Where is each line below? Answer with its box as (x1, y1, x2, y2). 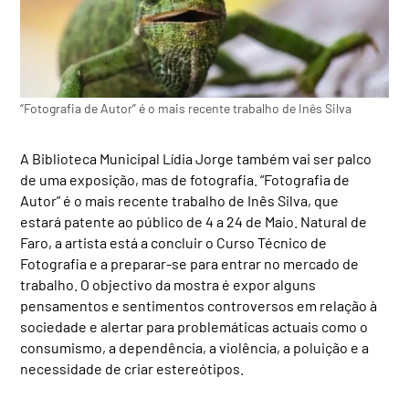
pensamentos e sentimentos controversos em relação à (20, 296, 378, 314)
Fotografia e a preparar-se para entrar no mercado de (20, 254, 360, 272)
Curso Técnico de (216, 233, 328, 251)
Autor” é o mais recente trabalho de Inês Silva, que (20, 191, 340, 209)
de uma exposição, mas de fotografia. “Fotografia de (20, 170, 351, 188)
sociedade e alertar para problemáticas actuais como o (20, 317, 369, 335)
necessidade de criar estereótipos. (20, 359, 245, 377)
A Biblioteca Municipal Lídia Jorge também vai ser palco (20, 149, 372, 167)
